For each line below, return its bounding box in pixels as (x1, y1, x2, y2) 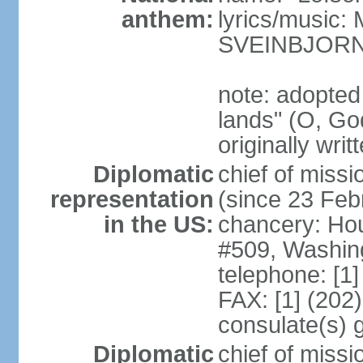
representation (49, 186, 214, 212)
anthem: (121, 6, 214, 32)
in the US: (103, 211, 214, 237)
